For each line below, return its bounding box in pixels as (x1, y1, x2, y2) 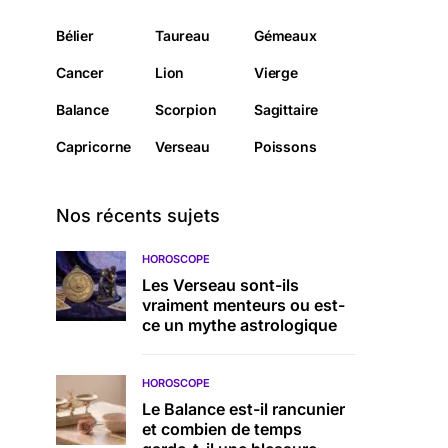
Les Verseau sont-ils (142, 275, 299, 295)
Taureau (155, 27, 210, 44)
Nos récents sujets (56, 205, 220, 226)
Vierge (254, 64, 298, 81)
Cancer (56, 64, 104, 81)
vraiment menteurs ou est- (142, 295, 345, 315)
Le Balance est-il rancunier (142, 399, 345, 419)
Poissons (254, 138, 317, 155)
